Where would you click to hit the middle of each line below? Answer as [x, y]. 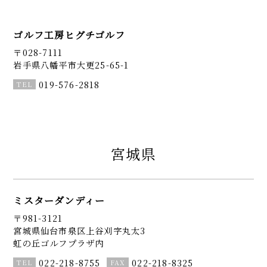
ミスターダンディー [59, 200]
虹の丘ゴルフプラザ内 [59, 243]
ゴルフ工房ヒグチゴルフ [69, 35]
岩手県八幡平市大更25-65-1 [71, 64]
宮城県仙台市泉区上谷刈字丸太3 [80, 231]
